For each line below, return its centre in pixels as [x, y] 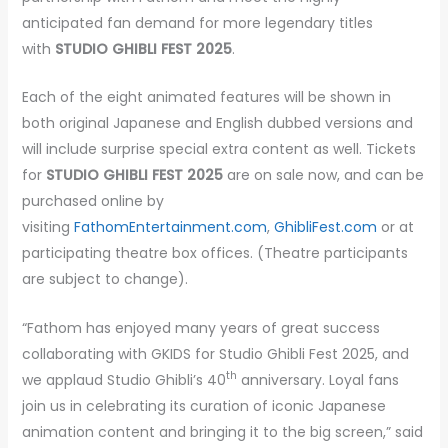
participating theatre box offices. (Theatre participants [214, 253]
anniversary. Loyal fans [317, 379]
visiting [47, 227]
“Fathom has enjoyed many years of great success [200, 327]
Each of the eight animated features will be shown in [206, 97]
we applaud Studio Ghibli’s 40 [123, 379]
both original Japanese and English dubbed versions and [217, 123]
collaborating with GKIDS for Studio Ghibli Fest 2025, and [215, 353]
